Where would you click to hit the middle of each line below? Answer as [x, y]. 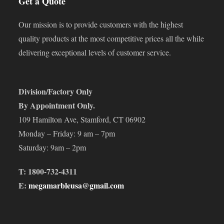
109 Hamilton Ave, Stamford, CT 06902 [82, 119]
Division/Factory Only [56, 91]
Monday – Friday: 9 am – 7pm [67, 133]
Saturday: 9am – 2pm [52, 147]
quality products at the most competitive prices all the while [111, 38]
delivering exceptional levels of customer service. [95, 52]
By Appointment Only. [57, 105]
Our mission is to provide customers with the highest [101, 24]
